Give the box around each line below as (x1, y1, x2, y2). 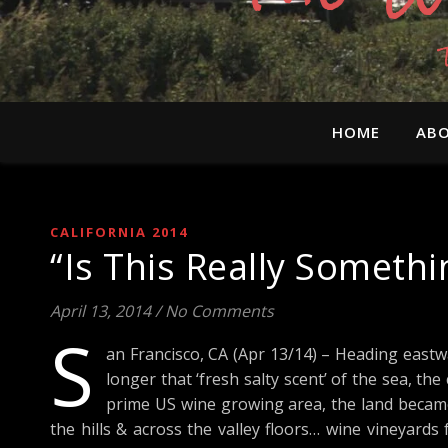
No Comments (165, 300, 274, 322)
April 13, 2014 (50, 300, 151, 322)
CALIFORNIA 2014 (50, 223, 188, 241)
